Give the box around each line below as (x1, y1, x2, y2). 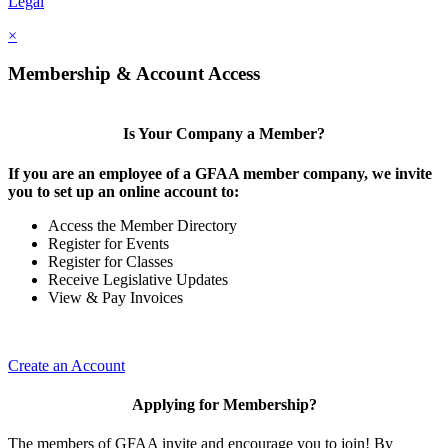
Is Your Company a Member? (123, 125, 325, 143)
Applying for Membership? (131, 395, 317, 413)
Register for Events (48, 234, 169, 252)
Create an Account (8, 356, 125, 374)
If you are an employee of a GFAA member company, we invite (8, 164, 432, 182)
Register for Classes (48, 252, 173, 270)
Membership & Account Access (8, 63, 260, 85)
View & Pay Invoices (48, 288, 183, 306)
